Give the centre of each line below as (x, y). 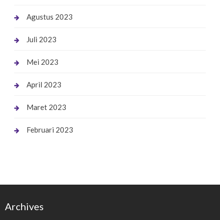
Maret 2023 (46, 107)
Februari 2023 (50, 130)
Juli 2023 (41, 40)
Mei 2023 (42, 62)
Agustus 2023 (49, 17)
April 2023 (44, 85)
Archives (24, 206)
